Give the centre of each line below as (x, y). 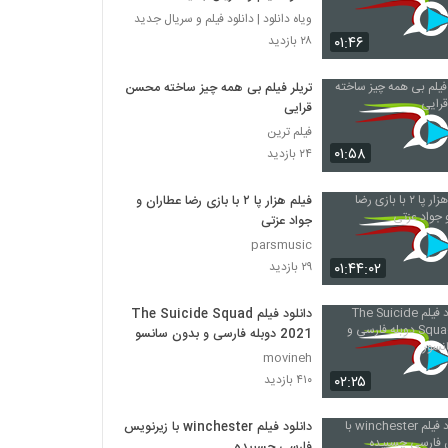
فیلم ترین (290, 131)
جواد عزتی (287, 221)
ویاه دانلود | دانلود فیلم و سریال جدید (223, 18)
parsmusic (282, 244)
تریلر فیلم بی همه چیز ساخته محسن (219, 88)
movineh (288, 357)
